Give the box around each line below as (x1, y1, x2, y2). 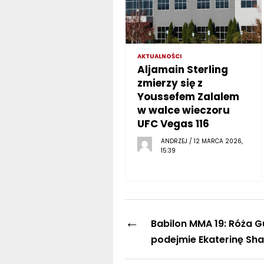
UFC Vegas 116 (137, 116, 209, 131)
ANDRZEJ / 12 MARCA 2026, (160, 136, 243, 146)
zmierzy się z (137, 75, 203, 90)
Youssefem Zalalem (137, 89, 239, 104)
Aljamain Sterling (137, 62, 228, 77)
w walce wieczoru (137, 103, 230, 117)
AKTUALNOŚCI (137, 51, 181, 61)
